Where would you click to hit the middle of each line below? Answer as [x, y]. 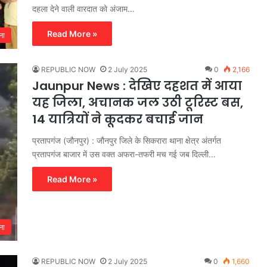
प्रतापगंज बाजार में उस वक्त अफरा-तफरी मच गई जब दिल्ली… [124, 154]
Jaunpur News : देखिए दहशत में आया [137, 86]
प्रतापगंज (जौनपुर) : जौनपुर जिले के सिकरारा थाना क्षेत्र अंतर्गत [127, 140]
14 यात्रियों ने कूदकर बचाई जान [118, 119]
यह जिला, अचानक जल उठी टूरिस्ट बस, [138, 102]
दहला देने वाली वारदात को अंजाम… [83, 8]
